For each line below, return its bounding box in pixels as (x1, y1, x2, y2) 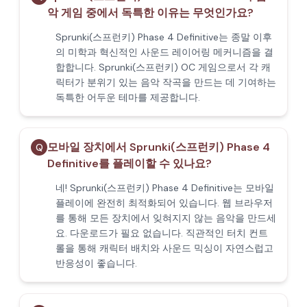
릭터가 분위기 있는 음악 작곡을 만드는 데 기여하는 (56, 76, 276, 88)
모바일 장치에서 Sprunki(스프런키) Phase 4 (47, 140, 270, 154)
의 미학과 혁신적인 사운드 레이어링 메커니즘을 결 (56, 46, 273, 58)
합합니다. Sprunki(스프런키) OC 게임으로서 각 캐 (56, 61, 271, 73)
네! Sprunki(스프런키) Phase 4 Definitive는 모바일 (56, 182, 274, 194)
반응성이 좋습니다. (56, 257, 137, 269)
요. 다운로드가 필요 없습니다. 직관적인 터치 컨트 (56, 227, 268, 239)
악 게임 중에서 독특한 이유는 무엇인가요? (47, 5, 254, 20)
